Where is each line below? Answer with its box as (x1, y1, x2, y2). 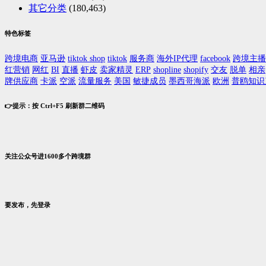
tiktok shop (68, 53, 105, 63)
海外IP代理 (157, 53, 198, 63)
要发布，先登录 (5, 201, 50, 208)
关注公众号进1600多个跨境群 (5, 152, 91, 160)
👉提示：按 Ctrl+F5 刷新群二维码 (5, 102, 104, 109)
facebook (200, 53, 230, 63)
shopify (183, 65, 208, 74)
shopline (153, 65, 181, 74)
